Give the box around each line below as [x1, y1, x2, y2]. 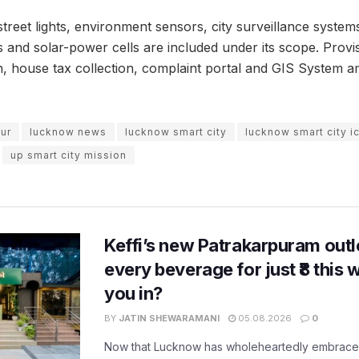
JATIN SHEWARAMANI [119, 313, 220, 325]
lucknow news [30, 126, 107, 139]
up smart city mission [10, 149, 127, 162]
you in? [104, 283, 163, 305]
